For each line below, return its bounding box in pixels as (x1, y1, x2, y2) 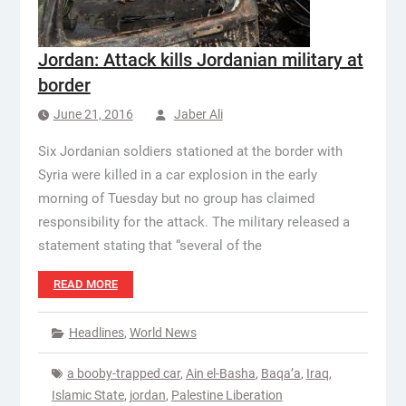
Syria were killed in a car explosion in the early (37, 167, 317, 183)
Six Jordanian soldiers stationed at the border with (37, 143, 343, 159)
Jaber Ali (173, 107, 223, 121)
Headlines (68, 325, 124, 340)
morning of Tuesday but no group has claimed (37, 190, 314, 207)
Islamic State (51, 388, 124, 402)
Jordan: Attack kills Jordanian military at (37, 49, 363, 71)
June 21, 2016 (53, 107, 133, 121)
